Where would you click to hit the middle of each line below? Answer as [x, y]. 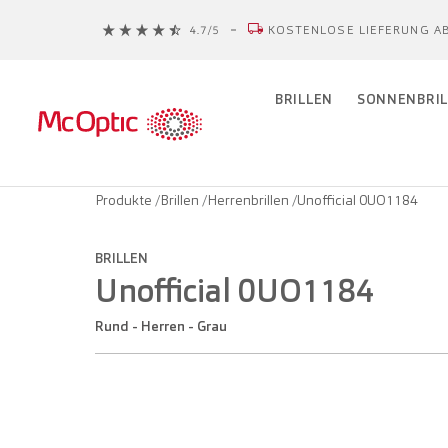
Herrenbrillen [249, 200]
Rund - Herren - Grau [165, 326]
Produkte [125, 200]
